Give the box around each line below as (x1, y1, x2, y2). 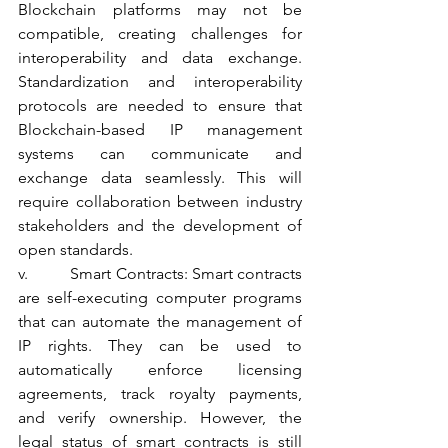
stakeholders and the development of (18, 216, 302, 235)
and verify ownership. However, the (18, 408, 302, 427)
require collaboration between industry (18, 192, 302, 211)
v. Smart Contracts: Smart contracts (18, 264, 302, 283)
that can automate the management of (18, 312, 302, 331)
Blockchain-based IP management (18, 120, 302, 139)
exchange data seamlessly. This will (18, 168, 302, 187)
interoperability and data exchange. (18, 48, 302, 67)
